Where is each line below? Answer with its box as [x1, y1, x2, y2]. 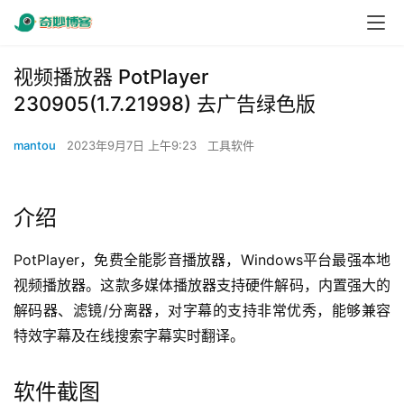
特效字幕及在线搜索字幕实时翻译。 [14, 326, 244, 344]
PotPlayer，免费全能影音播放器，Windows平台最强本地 [14, 251, 390, 269]
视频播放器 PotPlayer [14, 65, 208, 88]
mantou [14, 138, 56, 152]
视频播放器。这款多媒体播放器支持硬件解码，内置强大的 [14, 276, 390, 294]
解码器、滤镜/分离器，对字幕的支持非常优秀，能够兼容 [14, 301, 390, 319]
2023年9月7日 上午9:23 [67, 138, 200, 152]
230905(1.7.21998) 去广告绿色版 [14, 92, 316, 115]
